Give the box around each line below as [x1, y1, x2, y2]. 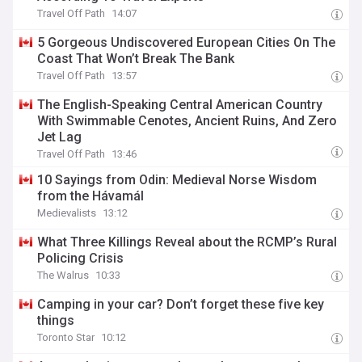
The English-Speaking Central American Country [37, 97, 323, 112]
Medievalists [37, 207, 97, 219]
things [37, 313, 75, 328]
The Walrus [37, 269, 90, 281]
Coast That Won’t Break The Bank [37, 51, 235, 66]
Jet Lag [37, 129, 82, 145]
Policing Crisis [37, 250, 124, 266]
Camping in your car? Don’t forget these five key [37, 297, 325, 312]
